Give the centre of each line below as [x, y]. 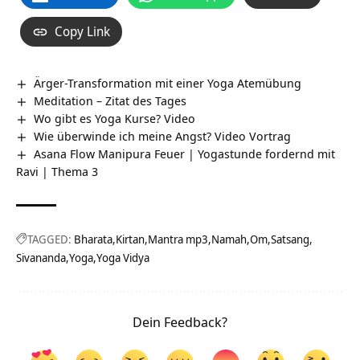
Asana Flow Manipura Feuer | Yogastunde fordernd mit [185, 153]
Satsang [290, 239]
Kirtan [130, 239]
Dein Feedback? [180, 321]
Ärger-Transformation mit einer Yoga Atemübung [168, 83]
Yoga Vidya [123, 257]
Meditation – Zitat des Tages [110, 100]
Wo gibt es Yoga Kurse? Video [115, 118]
